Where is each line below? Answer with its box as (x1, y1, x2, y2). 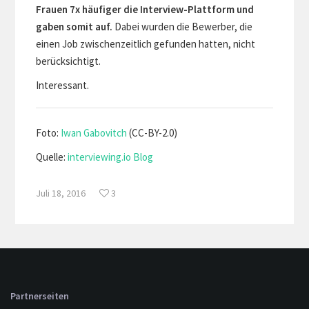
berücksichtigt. (36, 54, 101, 68)
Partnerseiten (10, 289, 69, 302)
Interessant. (36, 78, 90, 92)
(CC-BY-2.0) (127, 126, 178, 139)
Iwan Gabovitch (61, 126, 128, 139)
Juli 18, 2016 (36, 186, 86, 199)
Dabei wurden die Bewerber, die (112, 19, 253, 33)
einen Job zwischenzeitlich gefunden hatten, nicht (36, 37, 256, 50)
